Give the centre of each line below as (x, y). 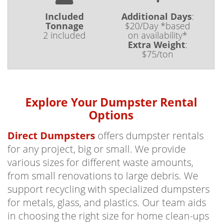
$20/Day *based (158, 26)
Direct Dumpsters (51, 136)
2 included (64, 35)
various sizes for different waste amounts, (100, 162)
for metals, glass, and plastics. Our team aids (107, 202)
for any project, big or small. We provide (97, 149)
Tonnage (64, 26)
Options (111, 115)
